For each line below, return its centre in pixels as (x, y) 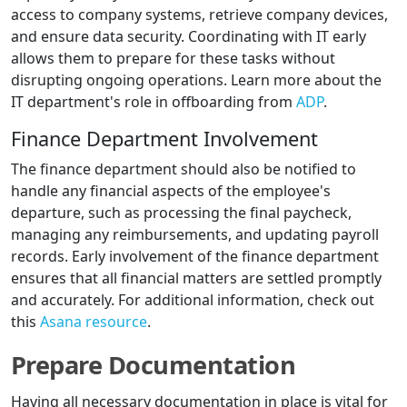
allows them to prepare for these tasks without (173, 59)
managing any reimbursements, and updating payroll (195, 235)
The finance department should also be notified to (184, 169)
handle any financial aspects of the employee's (171, 191)
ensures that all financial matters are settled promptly (196, 278)
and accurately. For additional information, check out (193, 300)
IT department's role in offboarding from (154, 102)
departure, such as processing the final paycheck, (181, 213)
